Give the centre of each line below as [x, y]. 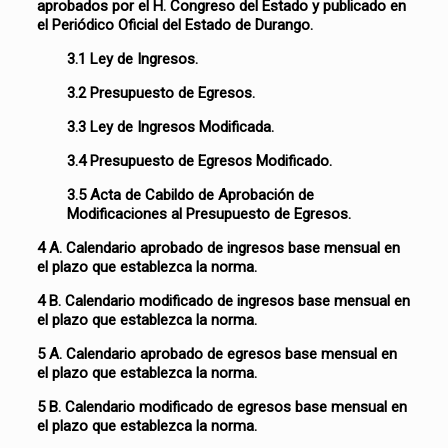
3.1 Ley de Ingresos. [133, 59]
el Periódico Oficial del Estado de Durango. [175, 25]
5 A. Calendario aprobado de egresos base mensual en [217, 354]
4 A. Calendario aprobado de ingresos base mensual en [219, 248]
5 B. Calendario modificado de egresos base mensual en [222, 407]
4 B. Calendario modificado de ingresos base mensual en [224, 301]
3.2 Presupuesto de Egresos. [161, 93]
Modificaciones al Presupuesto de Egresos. [209, 214]
